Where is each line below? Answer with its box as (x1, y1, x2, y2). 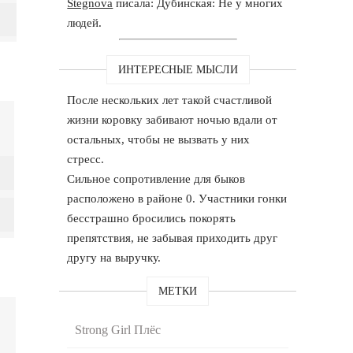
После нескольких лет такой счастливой (67, 93, 273, 106)
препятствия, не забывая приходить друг (67, 231, 278, 244)
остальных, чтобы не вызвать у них (67, 132, 251, 146)
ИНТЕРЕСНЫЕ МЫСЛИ (117, 63, 238, 76)
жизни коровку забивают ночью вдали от (67, 113, 278, 126)
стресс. (67, 152, 105, 165)
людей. (67, 16, 102, 29)
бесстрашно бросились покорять (67, 211, 236, 225)
